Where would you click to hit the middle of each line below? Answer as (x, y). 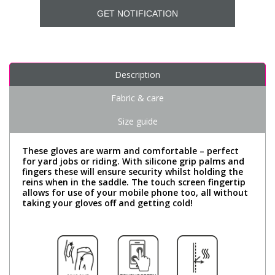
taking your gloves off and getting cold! (107, 203)
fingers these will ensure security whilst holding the (133, 171)
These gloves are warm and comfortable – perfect (130, 150)
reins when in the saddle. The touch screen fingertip (134, 182)
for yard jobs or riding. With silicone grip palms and (133, 161)
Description (137, 74)
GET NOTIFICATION (137, 13)
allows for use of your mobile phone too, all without (135, 192)
